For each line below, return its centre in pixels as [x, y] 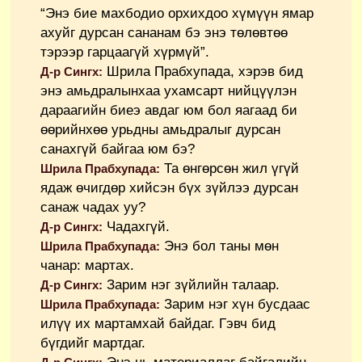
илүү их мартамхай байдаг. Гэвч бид [158, 324]
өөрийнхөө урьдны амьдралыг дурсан [160, 130]
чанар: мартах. [87, 266]
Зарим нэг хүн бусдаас [235, 305]
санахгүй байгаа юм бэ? [118, 149]
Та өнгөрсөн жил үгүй [229, 169]
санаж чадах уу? [93, 208]
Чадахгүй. [136, 227]
